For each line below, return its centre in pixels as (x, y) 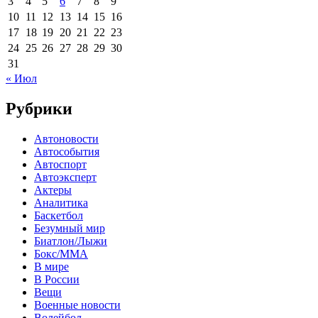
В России (57, 279)
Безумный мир (70, 228)
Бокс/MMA (61, 253)
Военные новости (77, 305)
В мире (51, 266)
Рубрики (39, 108)
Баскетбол (59, 215)
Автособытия (67, 151)
